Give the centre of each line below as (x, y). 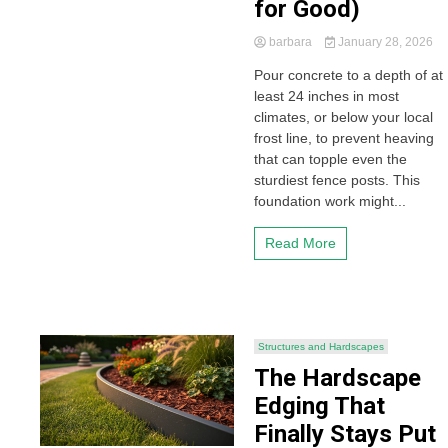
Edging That (319, 406)
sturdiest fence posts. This (336, 180)
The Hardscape (337, 378)
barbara (290, 42)
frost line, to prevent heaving (343, 138)
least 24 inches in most (326, 96)
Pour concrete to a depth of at (348, 75)
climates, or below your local (343, 117)
